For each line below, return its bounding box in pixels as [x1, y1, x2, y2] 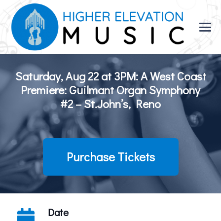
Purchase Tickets [66, 149, 155, 164]
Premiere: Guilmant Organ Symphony [21, 82, 200, 97]
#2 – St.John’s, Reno [60, 96, 161, 111]
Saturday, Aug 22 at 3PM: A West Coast [15, 68, 206, 83]
